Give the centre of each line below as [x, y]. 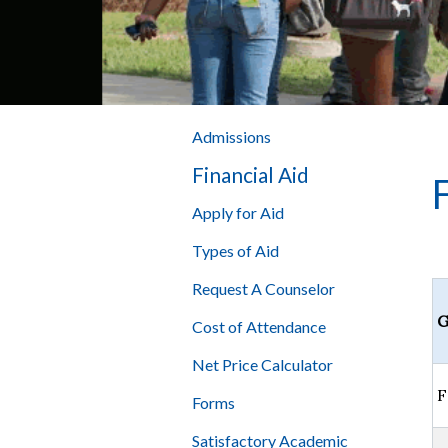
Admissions [231, 137]
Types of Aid [235, 251]
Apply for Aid [238, 213]
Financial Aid [250, 175]
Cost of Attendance [259, 327]
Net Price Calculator [262, 365]
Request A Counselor [263, 289]
